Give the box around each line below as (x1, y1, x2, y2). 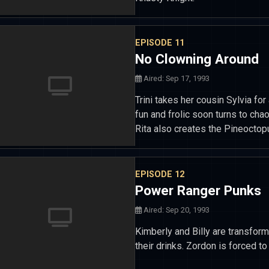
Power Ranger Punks (135, 182, 261, 198)
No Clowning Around (135, 51, 259, 67)
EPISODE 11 (135, 38, 184, 48)
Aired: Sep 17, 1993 (142, 74, 210, 83)
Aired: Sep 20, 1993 (142, 205, 210, 214)
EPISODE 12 (135, 169, 184, 180)
